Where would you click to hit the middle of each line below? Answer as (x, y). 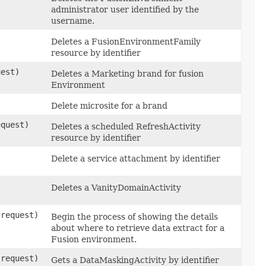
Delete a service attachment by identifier (136, 158)
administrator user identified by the (125, 9)
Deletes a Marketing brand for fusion (127, 73)
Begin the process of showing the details (134, 216)
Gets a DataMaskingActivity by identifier (135, 260)
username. (73, 20)
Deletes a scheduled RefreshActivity (126, 126)
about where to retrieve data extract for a (138, 228)
